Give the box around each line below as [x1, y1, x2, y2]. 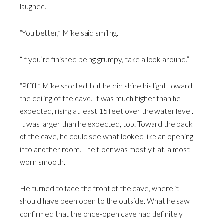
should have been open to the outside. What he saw [20, 196, 190, 205]
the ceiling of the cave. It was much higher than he [20, 93, 181, 103]
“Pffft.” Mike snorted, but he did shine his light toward [20, 81, 192, 90]
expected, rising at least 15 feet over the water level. [20, 106, 193, 115]
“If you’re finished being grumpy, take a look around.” [20, 54, 189, 64]
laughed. [20, 1, 46, 11]
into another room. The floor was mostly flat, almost [20, 144, 190, 153]
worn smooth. [20, 157, 65, 166]
